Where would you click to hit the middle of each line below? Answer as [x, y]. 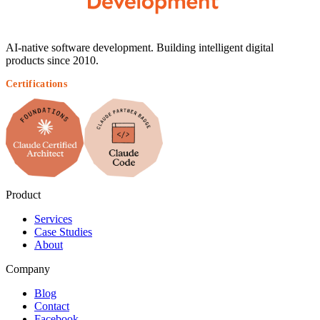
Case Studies [63, 232]
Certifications [36, 84]
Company [28, 269]
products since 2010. [52, 61]
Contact [52, 306]
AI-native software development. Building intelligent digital [140, 48]
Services [53, 219]
